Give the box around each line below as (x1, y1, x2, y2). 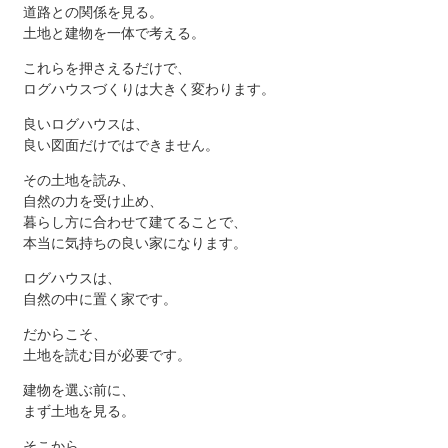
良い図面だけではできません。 (22, 137, 219, 154)
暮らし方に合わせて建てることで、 (22, 214, 247, 231)
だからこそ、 (22, 326, 107, 343)
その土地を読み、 (22, 172, 135, 189)
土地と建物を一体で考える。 (22, 25, 205, 42)
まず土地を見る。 (22, 403, 135, 420)
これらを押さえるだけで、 (22, 60, 191, 77)
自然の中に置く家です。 (22, 291, 177, 308)
